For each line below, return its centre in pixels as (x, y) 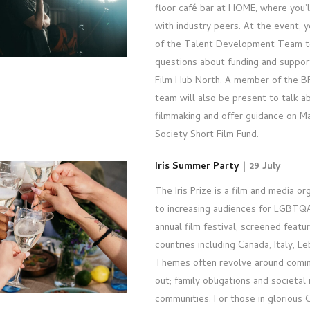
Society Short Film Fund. (207, 135)
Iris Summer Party (197, 167)
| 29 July (260, 167)
